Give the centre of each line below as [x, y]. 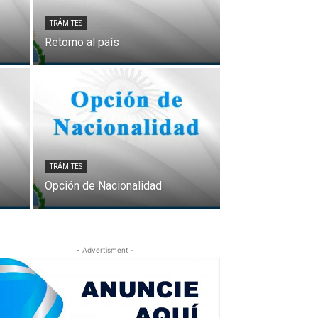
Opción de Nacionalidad [103, 186]
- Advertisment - [105, 250]
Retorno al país [82, 43]
